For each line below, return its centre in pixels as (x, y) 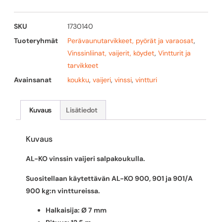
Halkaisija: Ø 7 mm (76, 210)
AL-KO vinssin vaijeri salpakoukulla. (85, 159)
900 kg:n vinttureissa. (63, 191)
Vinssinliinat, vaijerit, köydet (111, 53)
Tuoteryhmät (36, 40)
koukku (78, 80)
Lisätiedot (82, 110)
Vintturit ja (174, 53)
